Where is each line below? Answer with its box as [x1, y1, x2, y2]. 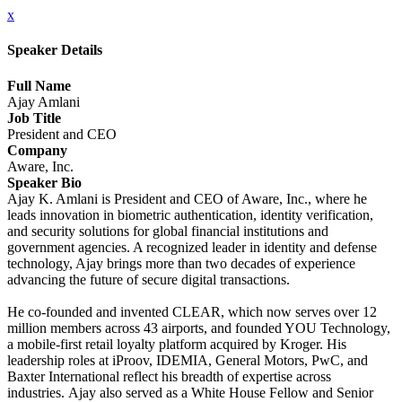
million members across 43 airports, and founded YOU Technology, [7, 319, 390, 336]
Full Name [7, 77, 71, 93]
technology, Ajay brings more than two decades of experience [7, 255, 355, 271]
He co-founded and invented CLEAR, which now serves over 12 [7, 303, 377, 319]
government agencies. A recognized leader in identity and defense [7, 239, 377, 255]
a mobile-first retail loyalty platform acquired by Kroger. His [7, 336, 346, 352]
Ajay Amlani [7, 93, 80, 109]
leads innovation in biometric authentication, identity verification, [7, 206, 373, 223]
